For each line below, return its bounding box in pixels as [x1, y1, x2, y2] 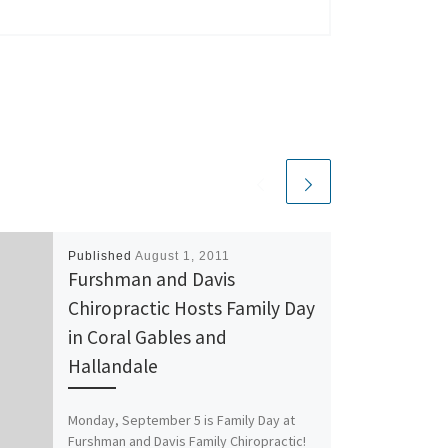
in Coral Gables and [67, 324, 227, 349]
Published [67, 248, 135, 263]
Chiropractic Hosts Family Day [67, 295, 315, 320]
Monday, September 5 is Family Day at [67, 411, 295, 430]
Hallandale [67, 353, 158, 378]
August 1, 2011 [134, 248, 230, 263]
